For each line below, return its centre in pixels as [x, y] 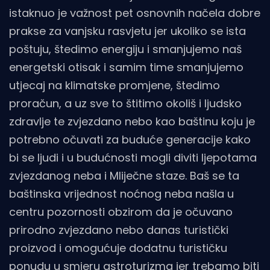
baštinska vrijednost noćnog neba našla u [121, 194]
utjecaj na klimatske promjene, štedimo [115, 86]
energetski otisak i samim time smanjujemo [126, 67]
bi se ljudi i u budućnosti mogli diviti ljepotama [133, 158]
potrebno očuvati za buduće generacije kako [130, 140]
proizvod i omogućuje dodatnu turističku [118, 248]
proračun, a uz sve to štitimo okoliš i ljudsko [125, 104]
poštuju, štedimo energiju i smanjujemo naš [125, 49]
